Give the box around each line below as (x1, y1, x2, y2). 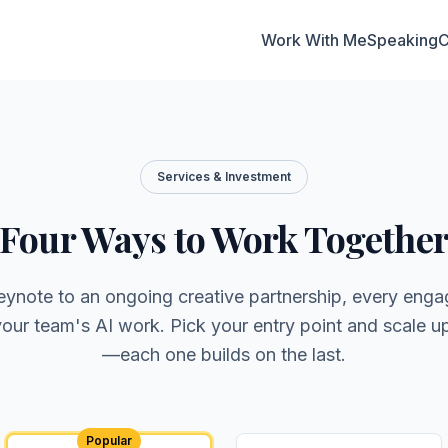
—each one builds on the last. (102, 344, 346, 365)
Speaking (367, 30, 438, 50)
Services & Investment (157, 169, 291, 184)
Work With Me (261, 30, 367, 50)
